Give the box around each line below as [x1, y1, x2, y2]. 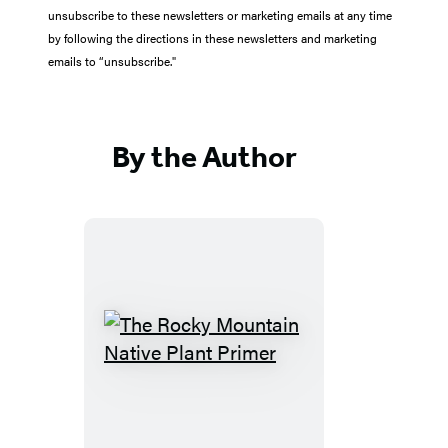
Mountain [202, 391, 286, 421]
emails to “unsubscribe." [48, 52, 176, 70]
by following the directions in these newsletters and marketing [48, 29, 377, 47]
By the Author [111, 138, 297, 175]
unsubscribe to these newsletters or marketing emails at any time [48, 6, 392, 24]
